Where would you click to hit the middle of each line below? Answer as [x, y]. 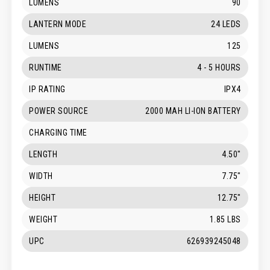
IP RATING [47, 89]
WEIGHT [43, 219]
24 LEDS [226, 24]
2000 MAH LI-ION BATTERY [193, 111]
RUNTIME [46, 67]
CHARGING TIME [58, 132]
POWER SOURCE [59, 111]
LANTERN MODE [58, 24]
